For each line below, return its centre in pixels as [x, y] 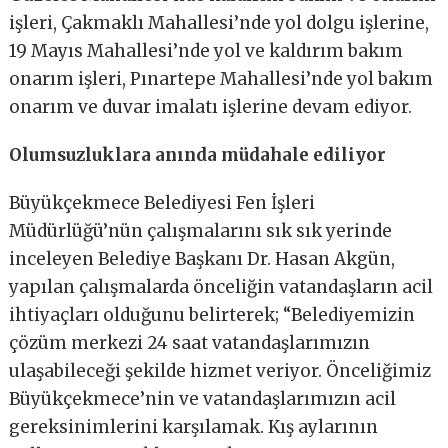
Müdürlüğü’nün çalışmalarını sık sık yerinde [201, 231]
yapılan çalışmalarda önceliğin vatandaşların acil [221, 287]
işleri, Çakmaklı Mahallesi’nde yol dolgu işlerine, [219, 23]
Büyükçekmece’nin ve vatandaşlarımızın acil [203, 399]
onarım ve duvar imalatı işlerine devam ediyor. [211, 107]
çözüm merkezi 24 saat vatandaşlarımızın [190, 343]
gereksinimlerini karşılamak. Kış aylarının [194, 427]
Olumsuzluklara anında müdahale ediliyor [198, 155]
